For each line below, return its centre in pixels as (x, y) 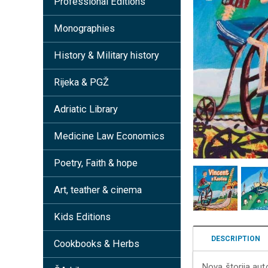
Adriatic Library (86, 109)
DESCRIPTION (236, 239)
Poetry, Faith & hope (96, 163)
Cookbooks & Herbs (97, 244)
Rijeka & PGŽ (81, 82)
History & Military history (106, 55)
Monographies (84, 28)
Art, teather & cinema (98, 190)
